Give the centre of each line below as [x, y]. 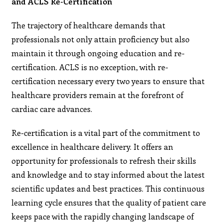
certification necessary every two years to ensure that [108, 81]
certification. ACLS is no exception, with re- [90, 67]
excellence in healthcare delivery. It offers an [93, 146]
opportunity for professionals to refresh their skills [104, 160]
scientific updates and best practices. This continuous [108, 188]
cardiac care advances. [52, 109]
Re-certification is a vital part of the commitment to [106, 132]
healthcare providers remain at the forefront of [98, 95]
